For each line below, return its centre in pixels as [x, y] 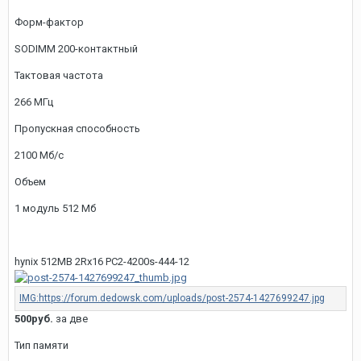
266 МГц [34, 102]
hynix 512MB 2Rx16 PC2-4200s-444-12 [102, 261]
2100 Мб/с [39, 155]
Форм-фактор [49, 22]
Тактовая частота [59, 75]
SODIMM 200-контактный [76, 48]
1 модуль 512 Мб [55, 208]
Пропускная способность [77, 128]
